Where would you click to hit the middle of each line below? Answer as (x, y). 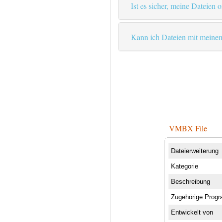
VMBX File (188, 128)
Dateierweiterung (195, 151)
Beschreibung (191, 181)
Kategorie (185, 166)
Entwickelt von (192, 212)
